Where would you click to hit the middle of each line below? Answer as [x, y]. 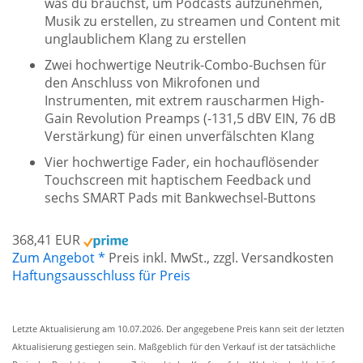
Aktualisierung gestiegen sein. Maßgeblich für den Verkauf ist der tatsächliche [174, 347]
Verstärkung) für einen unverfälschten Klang [179, 136]
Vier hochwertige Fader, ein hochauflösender [182, 162]
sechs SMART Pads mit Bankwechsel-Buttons [180, 198]
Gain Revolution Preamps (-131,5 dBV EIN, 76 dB [190, 118]
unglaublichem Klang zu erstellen [145, 39]
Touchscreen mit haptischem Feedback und [178, 180]
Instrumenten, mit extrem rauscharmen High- [184, 100]
